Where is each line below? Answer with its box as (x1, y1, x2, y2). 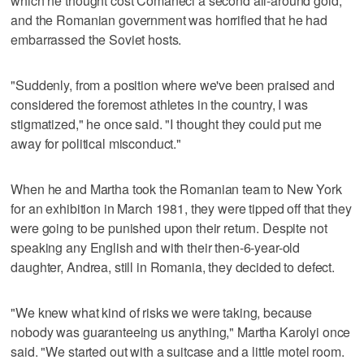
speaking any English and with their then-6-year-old (11, 237, 301, 257)
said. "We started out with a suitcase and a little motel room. (11, 341, 344, 361)
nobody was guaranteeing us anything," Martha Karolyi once (11, 322, 351, 341)
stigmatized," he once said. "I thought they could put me (11, 114, 322, 133)
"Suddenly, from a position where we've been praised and (11, 75, 335, 94)
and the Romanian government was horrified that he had (11, 10, 327, 29)
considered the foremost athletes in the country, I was (11, 94, 308, 114)
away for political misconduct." (11, 133, 181, 153)
